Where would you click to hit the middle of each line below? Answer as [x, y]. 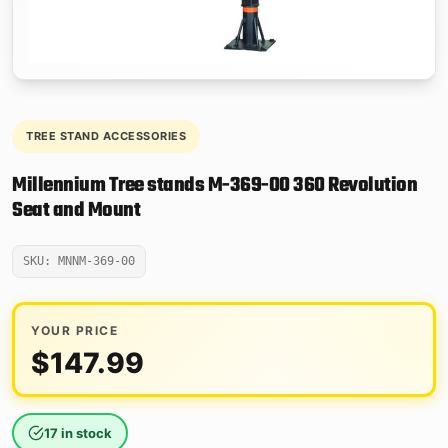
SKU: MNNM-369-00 [79, 261]
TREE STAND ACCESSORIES [106, 136]
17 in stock [78, 433]
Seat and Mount [76, 211]
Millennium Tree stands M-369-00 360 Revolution [214, 186]
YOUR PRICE [74, 331]
